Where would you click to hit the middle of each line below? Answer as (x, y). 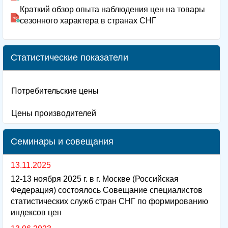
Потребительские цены (55, 91)
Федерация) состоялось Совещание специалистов (107, 190)
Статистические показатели (69, 57)
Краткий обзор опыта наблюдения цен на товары (112, 9)
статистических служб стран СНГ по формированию (109, 201)
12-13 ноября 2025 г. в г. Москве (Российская (95, 179)
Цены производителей (54, 113)
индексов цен (36, 212)
